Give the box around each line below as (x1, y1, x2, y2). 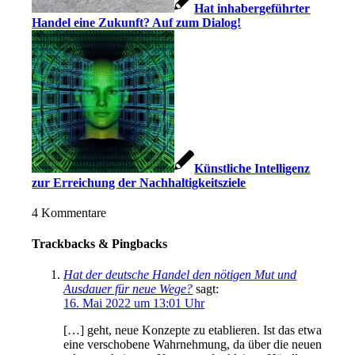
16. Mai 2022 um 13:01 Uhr (63, 296, 205, 311)
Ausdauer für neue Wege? (63, 282, 193, 296)
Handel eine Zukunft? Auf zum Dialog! (32, 15, 242, 29)
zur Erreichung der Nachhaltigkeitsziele (32, 175, 246, 189)
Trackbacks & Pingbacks (32, 236, 168, 250)
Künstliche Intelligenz (194, 161, 311, 175)
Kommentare (41, 205, 107, 219)
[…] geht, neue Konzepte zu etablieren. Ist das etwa (63, 323, 323, 338)
